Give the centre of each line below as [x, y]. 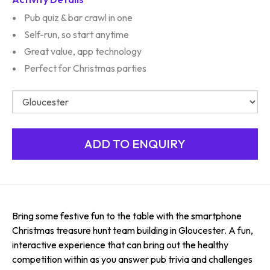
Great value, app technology [83, 51]
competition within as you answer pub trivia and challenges [132, 259]
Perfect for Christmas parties [85, 68]
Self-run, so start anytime [77, 34]
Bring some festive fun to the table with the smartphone [127, 216]
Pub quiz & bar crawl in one [78, 17]
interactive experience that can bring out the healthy [120, 245]
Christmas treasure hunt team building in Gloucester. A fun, [133, 230]
